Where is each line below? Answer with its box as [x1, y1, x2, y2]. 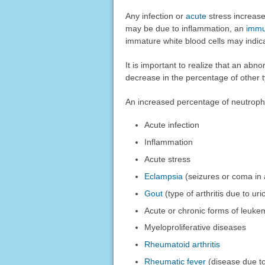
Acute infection [144, 119, 200, 130]
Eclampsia [144, 171, 183, 181]
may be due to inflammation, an [125, 23, 246, 33]
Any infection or [125, 11, 186, 21]
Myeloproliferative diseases [144, 222, 247, 232]
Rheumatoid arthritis [144, 240, 221, 250]
